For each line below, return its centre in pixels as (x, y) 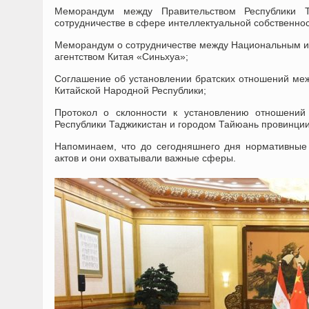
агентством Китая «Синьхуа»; (121, 57)
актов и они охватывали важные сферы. (145, 158)
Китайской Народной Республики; (130, 90)
